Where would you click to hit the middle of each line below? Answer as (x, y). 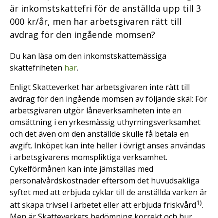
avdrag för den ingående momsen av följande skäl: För (109, 99)
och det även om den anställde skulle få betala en (99, 134)
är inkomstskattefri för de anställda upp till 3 (105, 8)
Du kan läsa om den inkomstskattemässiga (88, 56)
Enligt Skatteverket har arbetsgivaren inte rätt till (100, 87)
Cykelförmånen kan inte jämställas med (82, 169)
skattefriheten (37, 68)
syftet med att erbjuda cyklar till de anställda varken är (109, 192)
